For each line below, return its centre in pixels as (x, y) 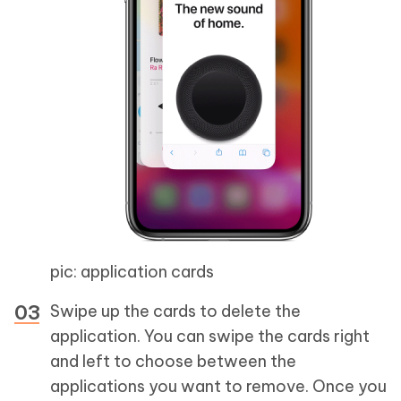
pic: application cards (132, 272)
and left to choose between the (173, 361)
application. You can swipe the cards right (210, 336)
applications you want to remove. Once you (218, 386)
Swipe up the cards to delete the (175, 311)
